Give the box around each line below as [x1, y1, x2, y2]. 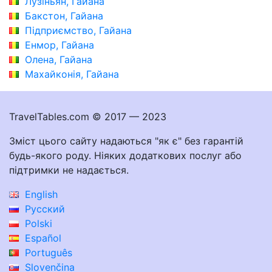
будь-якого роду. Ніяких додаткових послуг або [9, 149, 242, 161]
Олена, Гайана [25, 53, 92, 66]
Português [22, 246, 72, 259]
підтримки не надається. [9, 163, 129, 176]
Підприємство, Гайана [25, 24, 132, 36]
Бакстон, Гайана [25, 9, 103, 22]
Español [22, 231, 61, 244]
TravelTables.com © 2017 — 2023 [9, 110, 166, 123]
